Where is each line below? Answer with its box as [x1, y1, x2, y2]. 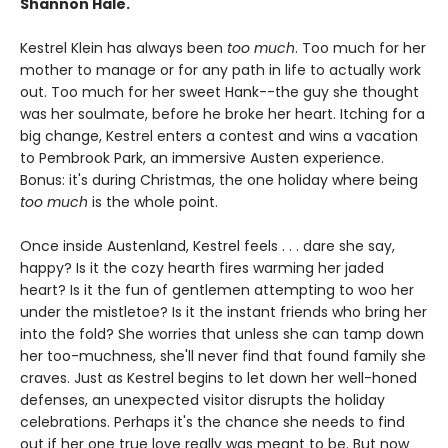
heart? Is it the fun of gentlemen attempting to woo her [20, 280, 414, 301]
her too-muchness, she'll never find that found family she [20, 346, 426, 367]
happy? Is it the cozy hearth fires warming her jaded [20, 258, 384, 279]
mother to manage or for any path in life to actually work [20, 60, 421, 81]
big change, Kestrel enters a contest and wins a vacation [20, 126, 418, 147]
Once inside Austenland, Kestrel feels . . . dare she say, [20, 236, 395, 257]
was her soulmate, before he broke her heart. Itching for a [20, 104, 425, 125]
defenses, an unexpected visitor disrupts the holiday [20, 390, 385, 411]
